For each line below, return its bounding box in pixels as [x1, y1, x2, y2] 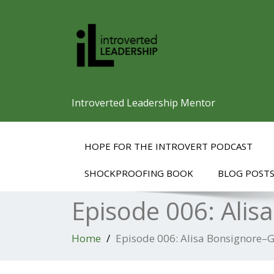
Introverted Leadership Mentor [72, 96, 215, 109]
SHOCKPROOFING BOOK [84, 167, 193, 179]
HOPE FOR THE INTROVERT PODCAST [84, 140, 253, 152]
